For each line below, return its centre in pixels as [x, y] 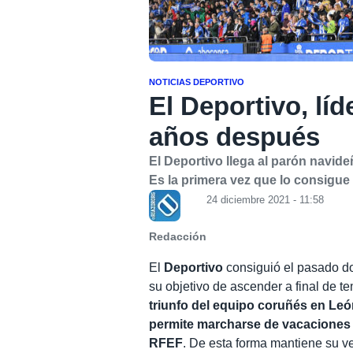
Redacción [178, 236]
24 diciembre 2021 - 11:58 [266, 199]
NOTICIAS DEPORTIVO [197, 82]
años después [235, 136]
